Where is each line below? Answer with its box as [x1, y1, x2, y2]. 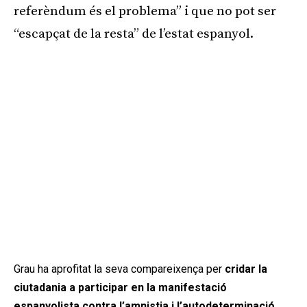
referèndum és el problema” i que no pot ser [14, 3, 276, 19]
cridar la [225, 262, 267, 275]
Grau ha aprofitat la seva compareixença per [14, 262, 225, 275]
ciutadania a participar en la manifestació [14, 280, 227, 294]
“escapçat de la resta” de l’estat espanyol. [14, 25, 254, 42]
